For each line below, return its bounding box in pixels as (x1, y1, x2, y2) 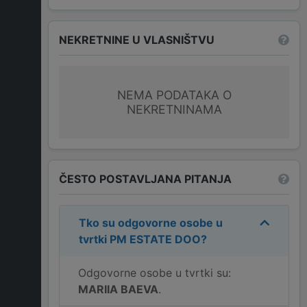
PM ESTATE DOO (110, 232, 201, 247)
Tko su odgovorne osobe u (79, 216, 223, 230)
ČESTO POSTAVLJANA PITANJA (59, 171, 232, 186)
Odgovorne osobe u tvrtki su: (78, 266, 231, 280)
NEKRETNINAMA (126, 102, 222, 117)
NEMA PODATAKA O (116, 88, 232, 103)
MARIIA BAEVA (78, 282, 158, 297)
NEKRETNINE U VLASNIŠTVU (59, 32, 214, 47)
